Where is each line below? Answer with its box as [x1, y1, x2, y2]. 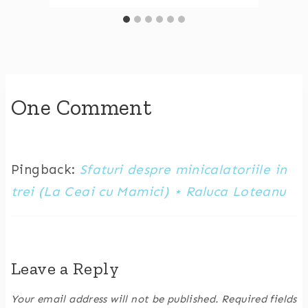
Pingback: [11, 161, 80, 177]
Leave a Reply [11, 257, 119, 278]
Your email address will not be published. [11, 293, 219, 306]
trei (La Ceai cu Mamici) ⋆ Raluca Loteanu [11, 183, 286, 199]
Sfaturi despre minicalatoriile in [79, 161, 287, 177]
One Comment [11, 93, 152, 120]
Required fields [221, 293, 297, 306]
